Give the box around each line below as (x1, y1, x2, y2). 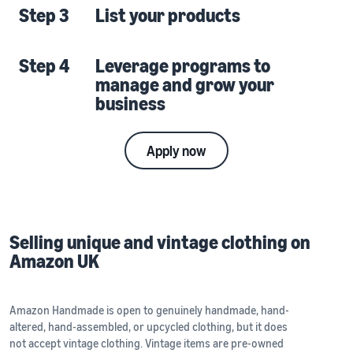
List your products (95, 4, 241, 27)
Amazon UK (9, 250, 99, 273)
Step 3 (19, 4, 69, 27)
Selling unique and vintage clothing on (9, 231, 310, 254)
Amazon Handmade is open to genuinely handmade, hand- (9, 303, 289, 318)
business (95, 92, 166, 115)
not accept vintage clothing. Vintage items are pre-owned (9, 336, 284, 351)
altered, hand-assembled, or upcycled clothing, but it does (9, 320, 288, 334)
